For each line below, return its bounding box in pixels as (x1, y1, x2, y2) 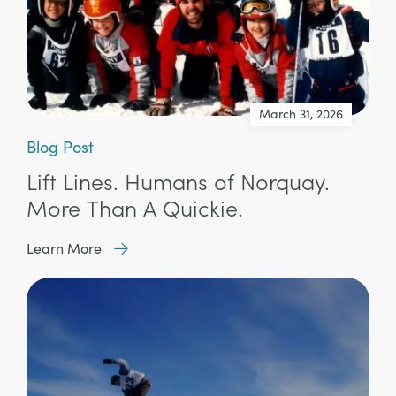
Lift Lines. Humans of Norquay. (27, 166, 330, 197)
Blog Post (27, 136, 94, 158)
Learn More (27, 239, 102, 258)
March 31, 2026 (259, 105, 343, 123)
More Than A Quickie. (27, 193, 243, 224)
